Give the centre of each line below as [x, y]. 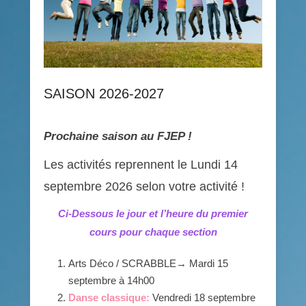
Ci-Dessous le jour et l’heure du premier [153, 214]
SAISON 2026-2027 [104, 94]
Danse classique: [109, 298]
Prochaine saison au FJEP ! [118, 137]
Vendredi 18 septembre [203, 298]
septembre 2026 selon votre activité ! [144, 187]
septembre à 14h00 [111, 281]
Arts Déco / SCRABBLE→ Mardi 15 [148, 264]
